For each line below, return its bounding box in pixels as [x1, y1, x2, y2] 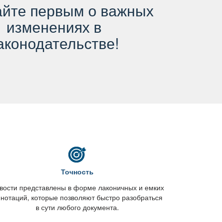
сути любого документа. [36, 202, 119, 212]
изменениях [6, 16, 102, 37]
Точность [61, 166, 94, 176]
